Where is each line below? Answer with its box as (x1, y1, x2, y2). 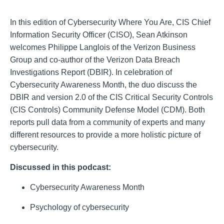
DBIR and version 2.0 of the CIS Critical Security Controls (10, 93, 213, 101)
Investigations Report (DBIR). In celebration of (10, 68, 172, 76)
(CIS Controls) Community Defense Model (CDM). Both (10, 105, 205, 114)
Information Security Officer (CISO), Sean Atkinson (10, 30, 187, 39)
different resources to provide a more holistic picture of (10, 130, 200, 139)
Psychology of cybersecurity (30, 203, 129, 211)
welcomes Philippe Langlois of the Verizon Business (10, 43, 195, 51)
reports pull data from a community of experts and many (10, 118, 205, 126)
